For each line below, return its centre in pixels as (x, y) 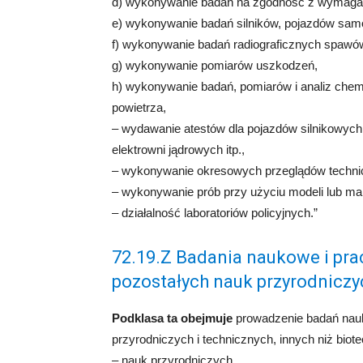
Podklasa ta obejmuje (172, 318)
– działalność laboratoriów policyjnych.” (215, 213)
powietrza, (139, 107)
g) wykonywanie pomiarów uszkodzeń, (215, 65)
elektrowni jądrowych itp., (178, 149)
